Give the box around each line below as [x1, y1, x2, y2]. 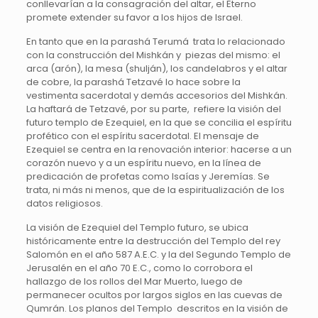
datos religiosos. [26, 197, 103, 211]
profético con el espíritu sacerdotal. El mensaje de [26, 129, 259, 143]
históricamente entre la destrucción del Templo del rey [26, 234, 280, 248]
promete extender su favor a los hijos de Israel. [26, 11, 243, 25]
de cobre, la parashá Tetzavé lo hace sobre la [26, 75, 241, 89]
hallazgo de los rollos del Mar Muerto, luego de [26, 275, 243, 289]
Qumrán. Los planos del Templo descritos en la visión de [26, 302, 288, 316]
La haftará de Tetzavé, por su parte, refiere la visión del [26, 102, 281, 116]
